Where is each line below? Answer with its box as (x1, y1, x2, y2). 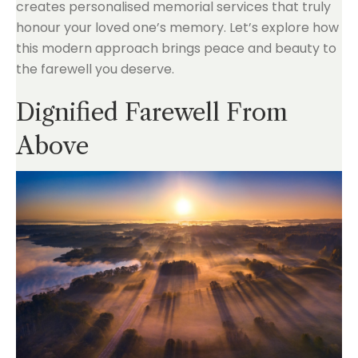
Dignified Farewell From (16, 97, 288, 127)
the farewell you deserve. (16, 60, 174, 78)
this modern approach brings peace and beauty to (16, 39, 336, 58)
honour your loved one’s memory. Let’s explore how (16, 18, 339, 37)
